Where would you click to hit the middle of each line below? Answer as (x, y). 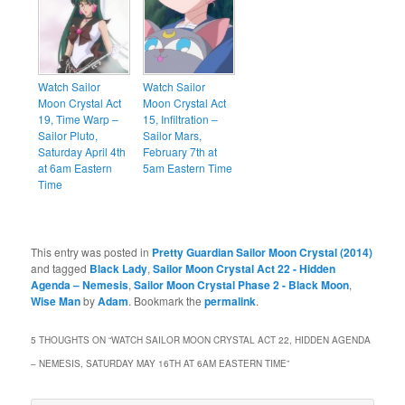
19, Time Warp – (79, 118)
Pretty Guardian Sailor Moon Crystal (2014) (263, 252)
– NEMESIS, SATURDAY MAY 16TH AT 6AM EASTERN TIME (159, 363)
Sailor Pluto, (68, 135)
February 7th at (180, 151)
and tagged (61, 268)
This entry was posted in (92, 251)
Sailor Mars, (173, 135)
